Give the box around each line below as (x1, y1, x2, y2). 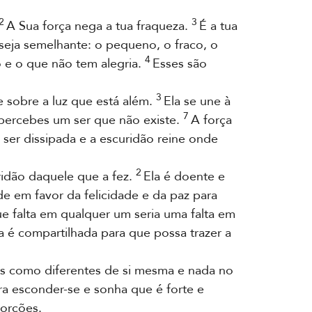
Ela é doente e (141, 168, 225, 185)
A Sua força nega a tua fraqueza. (4, 17, 192, 35)
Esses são (150, 55, 207, 72)
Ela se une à (162, 93, 231, 110)
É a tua (197, 17, 237, 35)
